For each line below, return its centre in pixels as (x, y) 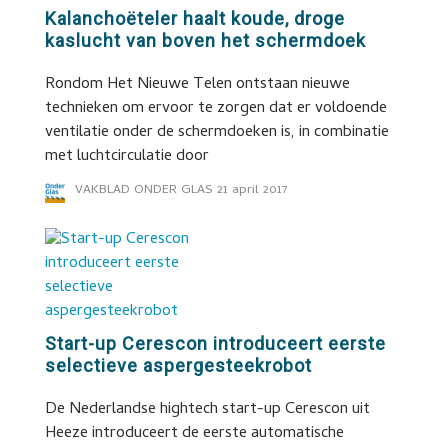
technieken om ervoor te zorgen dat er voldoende (215, 109)
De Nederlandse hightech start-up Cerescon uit (207, 410)
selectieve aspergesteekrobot (178, 365)
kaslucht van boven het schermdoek (205, 40)
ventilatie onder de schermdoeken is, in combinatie (216, 133)
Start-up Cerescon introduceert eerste (215, 343)
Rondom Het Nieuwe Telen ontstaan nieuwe (197, 85)
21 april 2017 (252, 190)
